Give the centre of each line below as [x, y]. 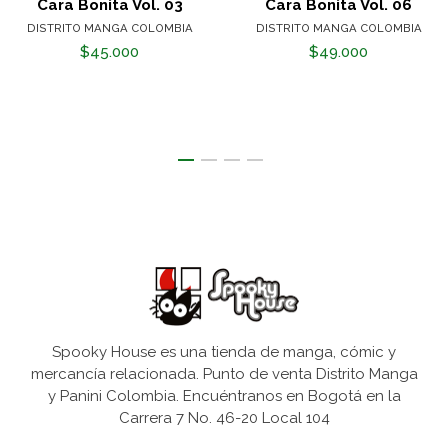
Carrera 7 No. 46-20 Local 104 [224, 418]
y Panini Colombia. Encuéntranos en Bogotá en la [224, 396]
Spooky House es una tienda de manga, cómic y [224, 352]
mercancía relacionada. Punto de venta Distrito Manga [224, 374]
